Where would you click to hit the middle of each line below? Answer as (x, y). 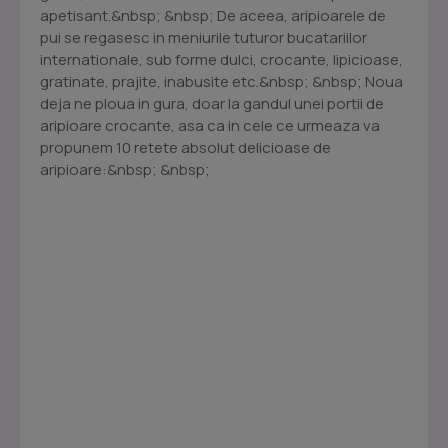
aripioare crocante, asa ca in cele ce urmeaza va (210, 125)
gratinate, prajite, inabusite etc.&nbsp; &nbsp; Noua (221, 81)
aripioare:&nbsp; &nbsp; (125, 169)
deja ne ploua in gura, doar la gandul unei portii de (212, 103)
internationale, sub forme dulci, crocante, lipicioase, (221, 59)
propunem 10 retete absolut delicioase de (185, 147)
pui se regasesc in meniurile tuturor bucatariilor (203, 37)
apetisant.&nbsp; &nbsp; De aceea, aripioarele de (213, 15)
